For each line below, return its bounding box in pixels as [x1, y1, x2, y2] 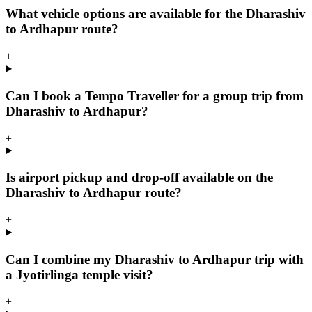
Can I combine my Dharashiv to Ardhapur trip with [6, 251, 304, 267]
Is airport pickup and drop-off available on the [6, 170, 273, 185]
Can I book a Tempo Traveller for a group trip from [6, 88, 304, 103]
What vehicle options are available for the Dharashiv [6, 6, 306, 22]
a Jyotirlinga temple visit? [6, 267, 153, 282]
